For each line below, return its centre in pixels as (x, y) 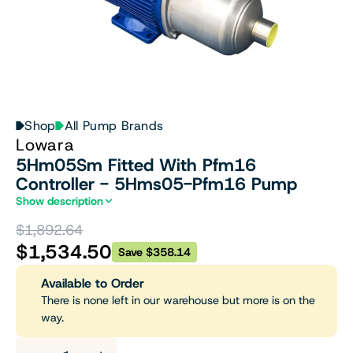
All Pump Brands (114, 126)
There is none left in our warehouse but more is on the (178, 300)
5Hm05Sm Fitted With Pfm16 (136, 165)
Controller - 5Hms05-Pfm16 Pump (156, 184)
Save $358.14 (154, 252)
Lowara (45, 145)
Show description (59, 201)
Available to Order (93, 283)
